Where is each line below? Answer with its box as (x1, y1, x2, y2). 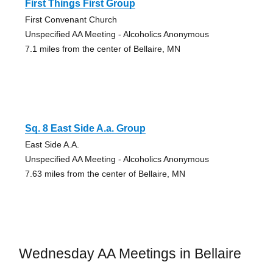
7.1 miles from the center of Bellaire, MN (24, 43, 180, 54)
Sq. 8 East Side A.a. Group (24, 122, 146, 133)
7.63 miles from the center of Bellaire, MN (24, 168, 185, 179)
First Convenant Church (24, 14, 117, 24)
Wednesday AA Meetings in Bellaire (18, 245, 241, 261)
